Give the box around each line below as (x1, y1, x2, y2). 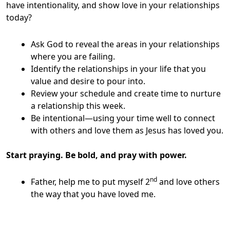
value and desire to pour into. (31, 75, 145, 87)
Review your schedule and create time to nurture (31, 87, 221, 99)
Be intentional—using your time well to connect (31, 112, 215, 124)
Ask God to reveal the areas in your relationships (31, 38, 220, 50)
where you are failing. (31, 50, 115, 62)
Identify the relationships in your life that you (31, 63, 206, 74)
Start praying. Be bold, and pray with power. (6, 149, 187, 161)
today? (6, 11, 32, 23)
